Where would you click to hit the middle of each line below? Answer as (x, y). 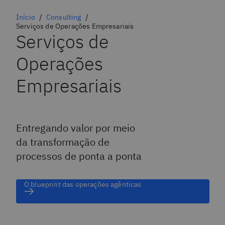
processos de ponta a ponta (79, 156)
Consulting (64, 17)
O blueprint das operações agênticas (83, 184)
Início (26, 17)
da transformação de (63, 142)
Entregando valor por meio (76, 128)
